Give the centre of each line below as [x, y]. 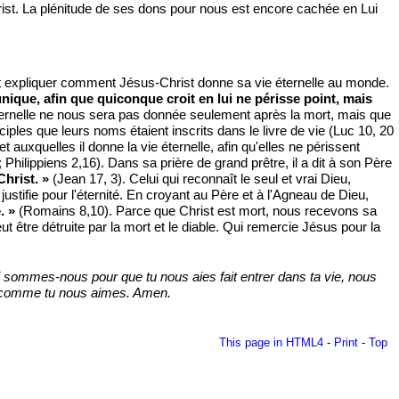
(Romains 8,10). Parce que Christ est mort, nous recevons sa [196, 211]
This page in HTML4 [271, 342]
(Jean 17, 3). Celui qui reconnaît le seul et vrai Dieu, [200, 179]
